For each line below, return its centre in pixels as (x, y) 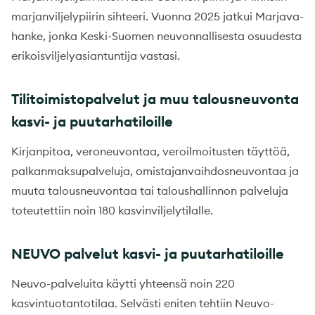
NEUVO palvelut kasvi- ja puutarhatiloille (148, 253)
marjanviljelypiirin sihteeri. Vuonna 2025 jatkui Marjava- (157, 16)
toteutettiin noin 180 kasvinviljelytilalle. (112, 210)
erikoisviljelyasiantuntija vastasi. (97, 55)
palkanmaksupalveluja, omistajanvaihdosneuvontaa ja (155, 171)
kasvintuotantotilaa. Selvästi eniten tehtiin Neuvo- (143, 303)
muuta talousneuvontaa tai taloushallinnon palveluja (150, 190)
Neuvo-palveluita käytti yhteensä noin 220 (123, 283)
